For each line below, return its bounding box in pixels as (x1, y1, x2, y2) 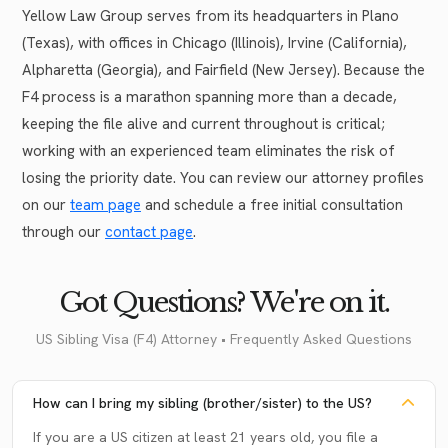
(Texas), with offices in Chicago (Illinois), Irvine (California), (22, 32, 407, 53)
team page (70, 194, 141, 215)
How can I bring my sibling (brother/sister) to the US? (33, 393, 372, 412)
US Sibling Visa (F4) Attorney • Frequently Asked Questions (36, 329, 412, 348)
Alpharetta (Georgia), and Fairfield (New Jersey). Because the (22, 59, 425, 80)
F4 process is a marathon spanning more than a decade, (22, 86, 397, 107)
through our (22, 221, 105, 242)
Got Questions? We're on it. (59, 284, 389, 320)
